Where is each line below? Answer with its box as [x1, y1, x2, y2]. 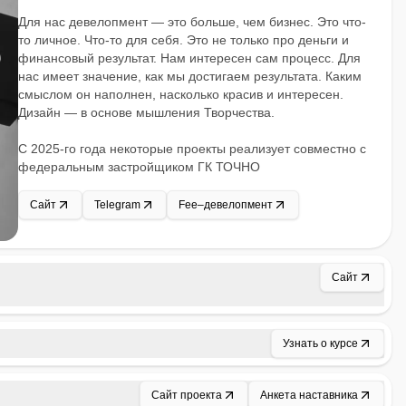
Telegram [94, 198, 140, 211]
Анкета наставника [260, 389, 358, 401]
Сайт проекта [151, 389, 222, 401]
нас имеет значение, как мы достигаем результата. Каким [18, 69, 362, 83]
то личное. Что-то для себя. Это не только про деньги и [18, 33, 349, 47]
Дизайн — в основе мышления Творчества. [18, 105, 275, 120]
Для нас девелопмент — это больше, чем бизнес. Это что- [18, 14, 366, 29]
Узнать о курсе [283, 337, 358, 350]
